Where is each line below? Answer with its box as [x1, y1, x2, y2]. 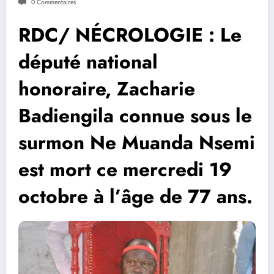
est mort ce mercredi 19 [18, 155, 232, 184]
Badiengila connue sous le [18, 102, 252, 130]
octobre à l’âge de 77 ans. [18, 182, 253, 211]
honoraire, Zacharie [18, 75, 195, 103]
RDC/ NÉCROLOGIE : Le [18, 21, 242, 50]
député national [18, 48, 158, 76]
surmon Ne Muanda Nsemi [18, 128, 255, 157]
